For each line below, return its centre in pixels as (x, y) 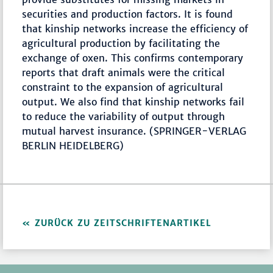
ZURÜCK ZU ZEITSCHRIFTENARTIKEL (123, 223)
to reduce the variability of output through (124, 117)
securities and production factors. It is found (128, 14)
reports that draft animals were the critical (124, 73)
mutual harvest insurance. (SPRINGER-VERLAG (134, 131)
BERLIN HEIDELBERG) (73, 146)
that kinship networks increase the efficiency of (135, 29)
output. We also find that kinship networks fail (133, 102)
